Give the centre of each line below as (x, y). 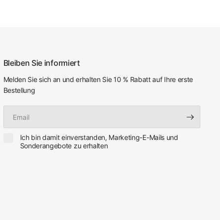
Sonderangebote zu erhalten (64, 146)
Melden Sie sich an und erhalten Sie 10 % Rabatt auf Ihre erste (98, 79)
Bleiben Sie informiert (41, 63)
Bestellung (19, 90)
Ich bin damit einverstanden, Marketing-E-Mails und (99, 137)
